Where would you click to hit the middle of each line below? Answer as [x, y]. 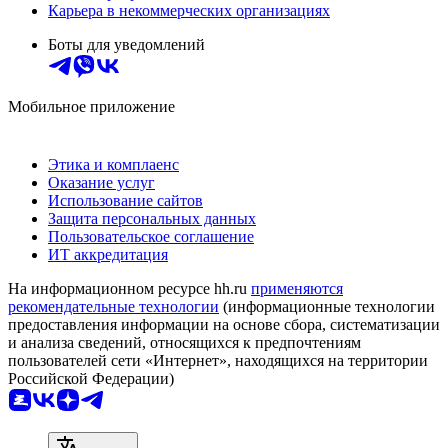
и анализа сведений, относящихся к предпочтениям [184, 342]
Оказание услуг [101, 182]
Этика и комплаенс [113, 164]
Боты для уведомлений [126, 44]
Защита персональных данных [152, 218]
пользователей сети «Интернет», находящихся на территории [218, 360]
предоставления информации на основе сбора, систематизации [224, 324]
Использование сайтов [125, 200]
